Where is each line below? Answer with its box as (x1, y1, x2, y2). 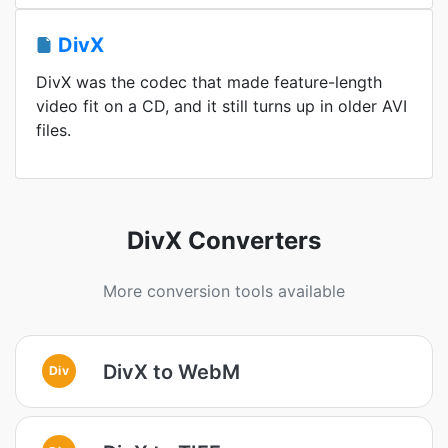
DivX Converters (127, 226, 321, 255)
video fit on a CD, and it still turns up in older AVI (36, 96, 407, 116)
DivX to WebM (103, 359, 240, 384)
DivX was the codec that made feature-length (36, 72, 382, 92)
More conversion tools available (103, 281, 345, 301)
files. (36, 120, 71, 140)
